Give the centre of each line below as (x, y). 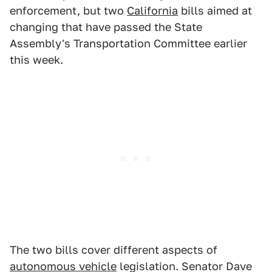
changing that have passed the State (106, 27)
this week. (36, 60)
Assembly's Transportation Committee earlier (128, 44)
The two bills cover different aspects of (114, 250)
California (152, 11)
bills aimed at (215, 11)
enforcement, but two (68, 11)
